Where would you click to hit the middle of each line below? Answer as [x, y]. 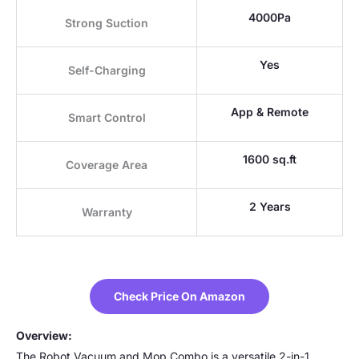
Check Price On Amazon [179, 296]
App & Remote [270, 111]
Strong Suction [107, 22]
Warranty [107, 212]
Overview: [44, 335]
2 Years [270, 206]
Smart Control [107, 117]
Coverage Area [107, 164]
